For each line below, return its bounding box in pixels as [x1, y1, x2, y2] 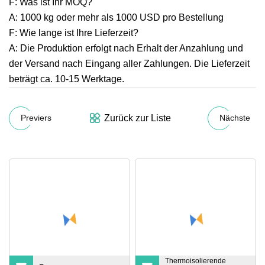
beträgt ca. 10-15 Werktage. [9, 73, 124, 84]
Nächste [219, 113, 250, 123]
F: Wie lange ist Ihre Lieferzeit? [9, 27, 138, 38]
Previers [21, 113, 51, 123]
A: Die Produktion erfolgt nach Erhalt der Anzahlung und [9, 43, 243, 53]
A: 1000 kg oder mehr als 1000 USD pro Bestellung [9, 12, 224, 22]
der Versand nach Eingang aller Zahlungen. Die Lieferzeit [9, 58, 250, 69]
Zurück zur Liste [104, 112, 171, 123]
